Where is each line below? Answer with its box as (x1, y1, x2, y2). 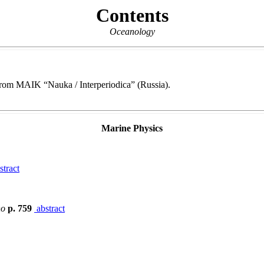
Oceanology (109, 27, 155, 37)
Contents (95, 5, 169, 26)
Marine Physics (101, 123, 163, 133)
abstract (34, 203, 65, 213)
